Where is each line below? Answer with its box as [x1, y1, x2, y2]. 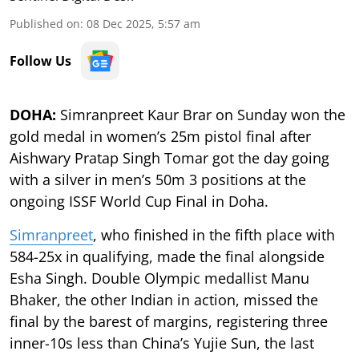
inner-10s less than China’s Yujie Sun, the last [10, 333, 314, 353]
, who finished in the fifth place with [93, 224, 335, 244]
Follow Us [10, 51, 71, 70]
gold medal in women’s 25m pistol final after [10, 126, 311, 146]
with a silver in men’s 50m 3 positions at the [10, 169, 306, 189]
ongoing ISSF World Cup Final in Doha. [10, 191, 268, 211]
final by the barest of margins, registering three [10, 311, 328, 331]
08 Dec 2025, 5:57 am [87, 15, 200, 31]
